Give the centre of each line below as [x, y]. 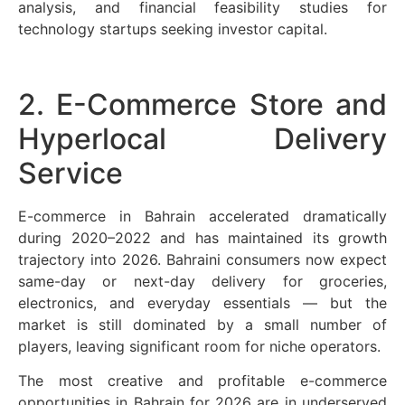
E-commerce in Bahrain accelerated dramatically [202, 217]
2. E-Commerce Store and [202, 105]
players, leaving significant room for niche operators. [199, 347]
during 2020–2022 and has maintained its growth [202, 238]
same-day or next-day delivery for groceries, [202, 282]
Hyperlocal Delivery [202, 139]
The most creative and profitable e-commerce [202, 381]
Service [71, 174]
